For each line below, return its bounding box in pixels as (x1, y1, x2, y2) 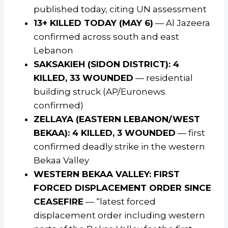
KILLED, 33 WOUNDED (34, 73, 133, 83)
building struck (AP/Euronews (34, 87, 165, 97)
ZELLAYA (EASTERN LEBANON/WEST (34, 114, 200, 125)
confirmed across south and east (34, 32, 179, 42)
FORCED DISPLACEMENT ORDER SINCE (34, 183, 211, 193)
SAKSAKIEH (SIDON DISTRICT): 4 (34, 59, 179, 70)
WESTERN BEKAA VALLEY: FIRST (34, 169, 180, 180)
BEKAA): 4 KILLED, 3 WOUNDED (34, 128, 176, 138)
